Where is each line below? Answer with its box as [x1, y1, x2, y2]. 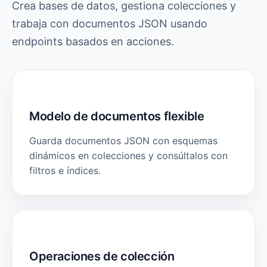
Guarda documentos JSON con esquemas [29, 135, 218, 147]
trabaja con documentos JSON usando [12, 17, 207, 30]
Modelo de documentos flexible [29, 109, 204, 123]
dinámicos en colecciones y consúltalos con [29, 150, 228, 162]
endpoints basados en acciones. [12, 35, 174, 48]
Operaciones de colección [29, 249, 175, 263]
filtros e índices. [29, 164, 101, 176]
